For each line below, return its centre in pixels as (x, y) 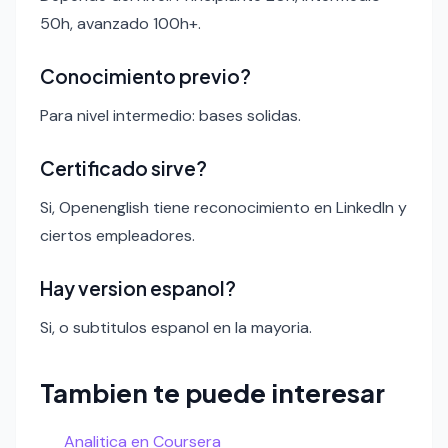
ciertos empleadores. (117, 235)
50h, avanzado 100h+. (120, 23)
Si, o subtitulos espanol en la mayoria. (176, 327)
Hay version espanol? (138, 287)
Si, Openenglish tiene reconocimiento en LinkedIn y (223, 207)
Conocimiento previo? (145, 75)
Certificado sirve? (123, 167)
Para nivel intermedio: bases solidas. (170, 115)
